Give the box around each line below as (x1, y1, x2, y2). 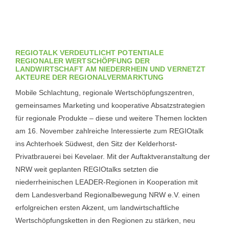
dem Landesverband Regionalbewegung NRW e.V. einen (15, 191, 200, 199)
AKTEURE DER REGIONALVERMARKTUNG (15, 73, 164, 81)
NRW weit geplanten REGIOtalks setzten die (15, 165, 158, 173)
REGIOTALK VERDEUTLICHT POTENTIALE (15, 49, 164, 57)
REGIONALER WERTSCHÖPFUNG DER (15, 57, 150, 65)
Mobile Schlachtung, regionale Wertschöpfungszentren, (15, 88, 194, 97)
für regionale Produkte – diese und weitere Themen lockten (15, 114, 207, 122)
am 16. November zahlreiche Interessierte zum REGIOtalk (15, 127, 203, 135)
